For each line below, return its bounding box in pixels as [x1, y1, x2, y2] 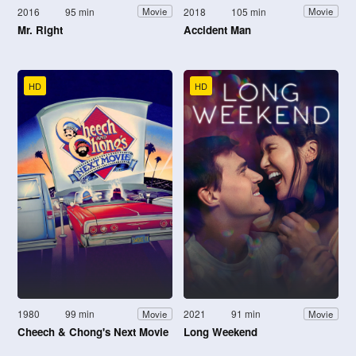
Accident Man [184, 21, 251, 37]
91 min [231, 307, 261, 321]
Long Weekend [184, 324, 257, 340]
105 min [231, 4, 267, 18]
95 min [65, 4, 95, 18]
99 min [65, 307, 95, 321]
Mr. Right [17, 21, 63, 37]
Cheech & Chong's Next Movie [17, 324, 168, 340]
